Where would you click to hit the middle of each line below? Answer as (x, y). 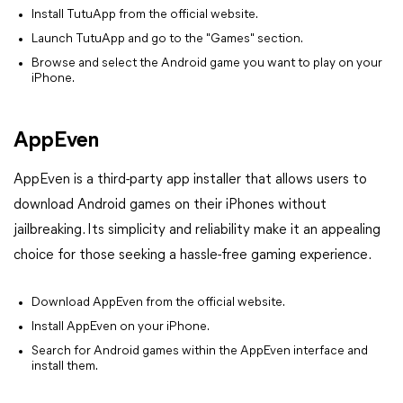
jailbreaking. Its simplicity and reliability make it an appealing (197, 230)
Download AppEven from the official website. (158, 302)
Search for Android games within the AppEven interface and (200, 351)
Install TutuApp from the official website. (145, 14)
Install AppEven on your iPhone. (121, 327)
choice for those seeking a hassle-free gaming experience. (193, 255)
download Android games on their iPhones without (170, 205)
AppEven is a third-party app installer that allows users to (190, 179)
